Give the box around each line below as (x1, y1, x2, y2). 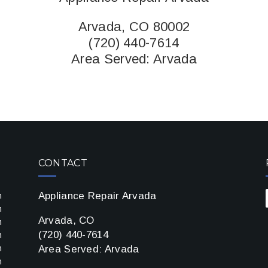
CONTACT (38, 157, 87, 169)
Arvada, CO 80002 (78, 19, 190, 34)
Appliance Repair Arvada (38, 190, 157, 202)
